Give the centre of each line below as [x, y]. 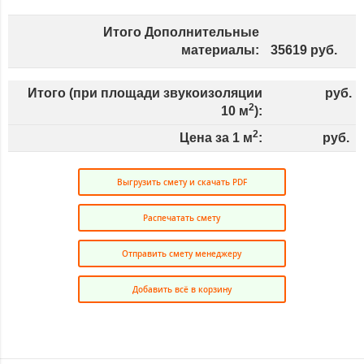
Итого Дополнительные [181, 32]
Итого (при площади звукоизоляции [145, 93]
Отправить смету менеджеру [182, 254]
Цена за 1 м [216, 138]
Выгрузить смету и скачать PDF [182, 182]
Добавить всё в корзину [182, 290]
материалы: [220, 50]
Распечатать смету [182, 218]
